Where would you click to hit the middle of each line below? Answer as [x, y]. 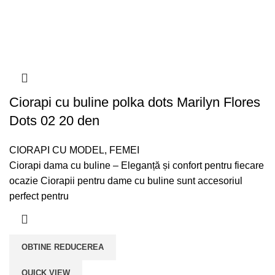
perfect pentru [39, 196]
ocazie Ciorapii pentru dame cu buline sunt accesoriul [126, 180]
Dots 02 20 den [54, 120]
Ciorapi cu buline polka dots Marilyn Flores [135, 102]
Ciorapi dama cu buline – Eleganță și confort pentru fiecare [137, 165]
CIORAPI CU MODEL [57, 150]
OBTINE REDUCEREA [63, 247]
